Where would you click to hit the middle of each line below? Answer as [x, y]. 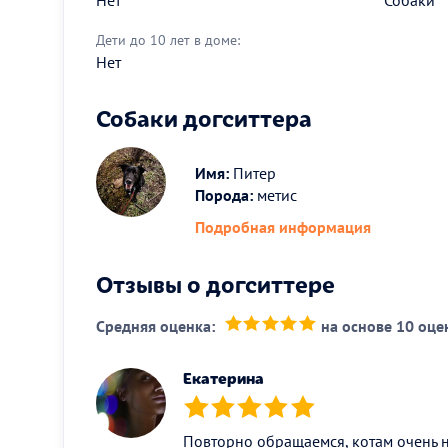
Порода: [224, 194]
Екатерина [223, 378]
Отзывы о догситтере [215, 282]
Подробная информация [283, 226]
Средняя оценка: [155, 325]
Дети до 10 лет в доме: [168, 39]
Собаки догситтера [204, 116]
